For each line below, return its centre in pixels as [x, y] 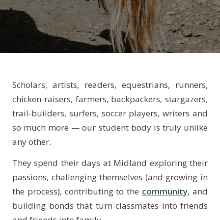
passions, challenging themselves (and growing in [110, 177]
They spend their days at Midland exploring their [110, 163]
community [165, 191]
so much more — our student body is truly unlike [110, 127]
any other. [32, 142]
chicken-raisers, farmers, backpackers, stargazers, [110, 99]
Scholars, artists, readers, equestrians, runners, [110, 85]
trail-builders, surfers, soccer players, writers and [110, 113]
